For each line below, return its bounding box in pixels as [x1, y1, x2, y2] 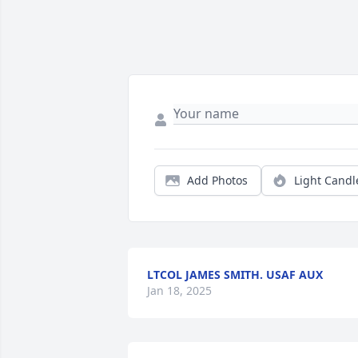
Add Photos [187, 173, 248, 188]
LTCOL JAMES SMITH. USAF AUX [147, 267, 323, 282]
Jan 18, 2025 [147, 283, 212, 298]
